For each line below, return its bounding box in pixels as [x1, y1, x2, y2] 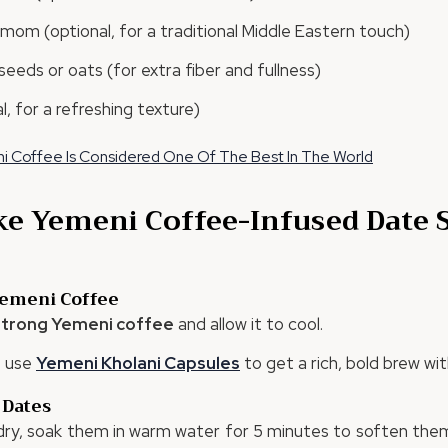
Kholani [98, 352, 161, 374]
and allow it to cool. [174, 313, 323, 335]
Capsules [161, 352, 240, 374]
